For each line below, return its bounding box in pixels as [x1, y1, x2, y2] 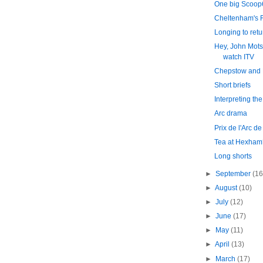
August [214, 184, 239, 193]
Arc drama [214, 109, 247, 118]
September [215, 169, 252, 178]
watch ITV [222, 53, 254, 62]
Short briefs [214, 81, 251, 90]
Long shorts [214, 151, 252, 160]
